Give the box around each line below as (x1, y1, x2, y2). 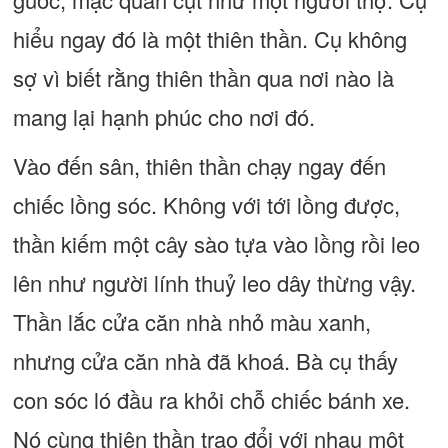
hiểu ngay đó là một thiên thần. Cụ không (12, 23, 407, 54)
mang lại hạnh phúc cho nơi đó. (12, 101, 315, 132)
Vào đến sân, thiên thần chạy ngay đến (12, 150, 386, 181)
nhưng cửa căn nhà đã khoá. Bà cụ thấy (12, 345, 398, 376)
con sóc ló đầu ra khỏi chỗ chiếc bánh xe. (12, 384, 410, 415)
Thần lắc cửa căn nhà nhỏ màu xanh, (12, 306, 371, 337)
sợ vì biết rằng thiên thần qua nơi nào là (12, 62, 394, 93)
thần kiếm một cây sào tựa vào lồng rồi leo (12, 228, 420, 259)
